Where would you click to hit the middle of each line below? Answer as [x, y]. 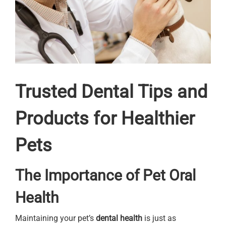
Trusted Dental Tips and [111, 92]
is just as [159, 218]
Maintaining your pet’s [55, 218]
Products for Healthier [105, 119]
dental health [119, 218]
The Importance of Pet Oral [105, 175]
